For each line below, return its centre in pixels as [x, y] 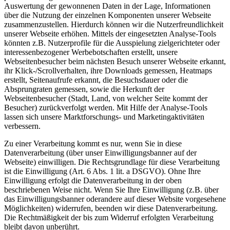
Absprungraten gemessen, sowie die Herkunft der [84, 89]
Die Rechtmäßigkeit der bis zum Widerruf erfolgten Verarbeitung [109, 217]
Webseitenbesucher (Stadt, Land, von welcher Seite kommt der [106, 98]
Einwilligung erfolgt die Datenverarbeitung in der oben [93, 180]
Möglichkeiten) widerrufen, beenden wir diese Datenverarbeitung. [111, 208]
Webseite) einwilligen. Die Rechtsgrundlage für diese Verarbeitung [112, 162]
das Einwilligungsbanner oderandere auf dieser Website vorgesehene [115, 199]
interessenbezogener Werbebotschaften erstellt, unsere [91, 52]
